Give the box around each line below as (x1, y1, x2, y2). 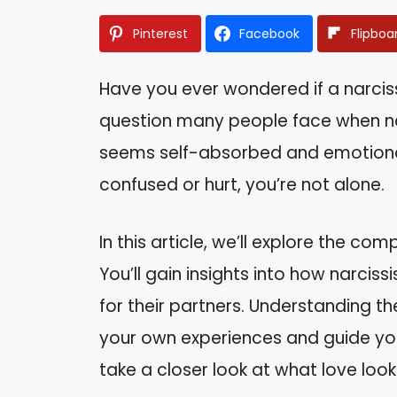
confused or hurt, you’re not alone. (99, 173, 385, 198)
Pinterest (133, 25, 188, 43)
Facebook (239, 25, 300, 43)
